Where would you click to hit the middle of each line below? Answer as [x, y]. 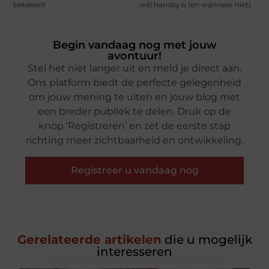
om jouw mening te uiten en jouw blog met [134, 97]
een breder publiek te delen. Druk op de [134, 112]
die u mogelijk [207, 240]
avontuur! [134, 56]
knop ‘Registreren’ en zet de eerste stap [134, 126]
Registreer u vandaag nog [134, 170]
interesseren [134, 252]
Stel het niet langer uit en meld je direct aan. [134, 68]
